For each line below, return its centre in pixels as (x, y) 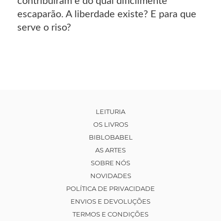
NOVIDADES (110, 175)
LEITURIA (110, 111)
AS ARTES (110, 150)
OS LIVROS (110, 124)
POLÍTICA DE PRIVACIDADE (110, 188)
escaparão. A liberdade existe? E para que (107, 14)
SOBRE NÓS (110, 163)
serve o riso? (44, 27)
